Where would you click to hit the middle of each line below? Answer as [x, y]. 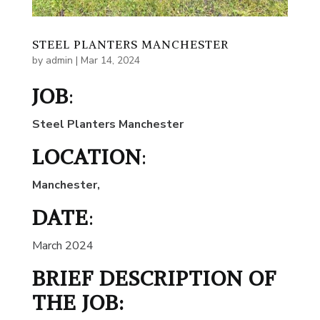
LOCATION [86, 157]
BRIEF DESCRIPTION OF [154, 279]
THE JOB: [81, 303]
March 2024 [62, 246]
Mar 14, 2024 [110, 61]
